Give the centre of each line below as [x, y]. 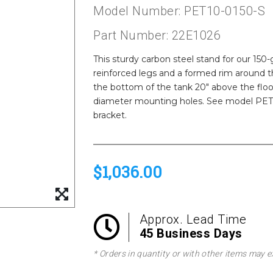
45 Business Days [191, 233]
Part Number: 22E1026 [157, 35]
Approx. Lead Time [193, 219]
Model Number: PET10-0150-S [179, 11]
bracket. [110, 115]
